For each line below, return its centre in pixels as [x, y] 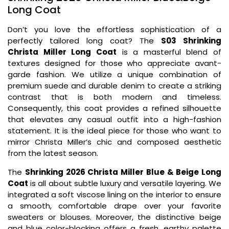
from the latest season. [53, 153]
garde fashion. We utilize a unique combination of [114, 75]
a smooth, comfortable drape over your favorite [114, 205]
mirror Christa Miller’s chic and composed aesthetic [114, 142]
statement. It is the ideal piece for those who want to [114, 131]
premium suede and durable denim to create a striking [114, 86]
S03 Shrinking [191, 41]
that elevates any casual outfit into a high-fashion [114, 120]
